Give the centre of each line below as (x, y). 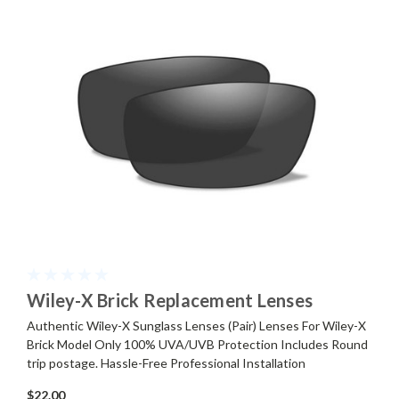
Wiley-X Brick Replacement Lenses (170, 300)
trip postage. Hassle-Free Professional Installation (166, 362)
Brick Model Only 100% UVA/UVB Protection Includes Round (197, 344)
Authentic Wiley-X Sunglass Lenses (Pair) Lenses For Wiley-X (196, 325)
